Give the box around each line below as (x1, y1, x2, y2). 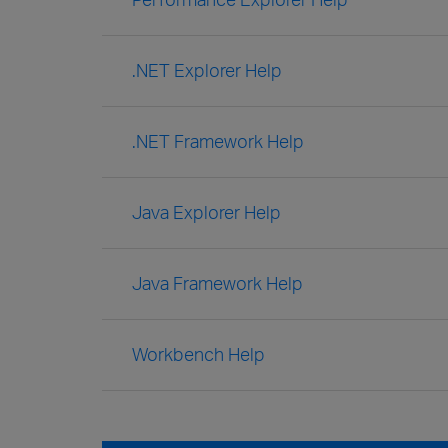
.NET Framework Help (132, 130, 304, 152)
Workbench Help (132, 343, 265, 365)
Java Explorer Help (132, 201, 281, 223)
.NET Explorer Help (132, 59, 282, 81)
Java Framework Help (132, 272, 303, 294)
